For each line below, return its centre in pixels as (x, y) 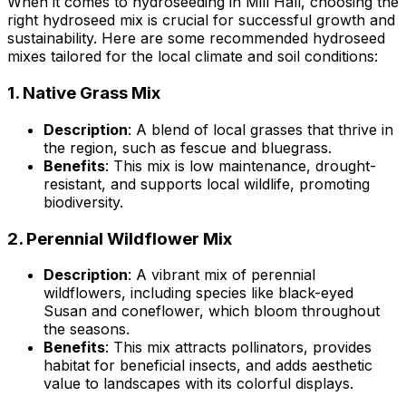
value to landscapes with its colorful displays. (198, 384)
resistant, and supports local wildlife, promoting (207, 184)
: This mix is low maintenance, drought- (241, 165)
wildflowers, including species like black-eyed (198, 293)
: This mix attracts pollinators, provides (238, 348)
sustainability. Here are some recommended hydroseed (196, 39)
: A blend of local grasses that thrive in (261, 129)
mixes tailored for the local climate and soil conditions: (193, 57)
